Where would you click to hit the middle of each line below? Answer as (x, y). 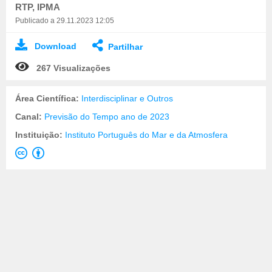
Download (56, 46)
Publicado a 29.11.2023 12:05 (65, 20)
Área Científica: (48, 98)
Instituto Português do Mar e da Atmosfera (146, 134)
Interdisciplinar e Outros (127, 98)
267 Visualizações (73, 68)
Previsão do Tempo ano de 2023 (107, 116)
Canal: (30, 116)
